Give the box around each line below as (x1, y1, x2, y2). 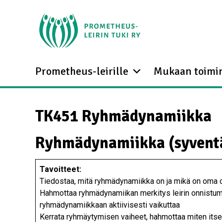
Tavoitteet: (40, 164, 81, 174)
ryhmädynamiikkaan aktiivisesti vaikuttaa (40, 200, 180, 210)
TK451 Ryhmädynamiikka (35, 107, 212, 126)
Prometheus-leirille (35, 64, 128, 78)
